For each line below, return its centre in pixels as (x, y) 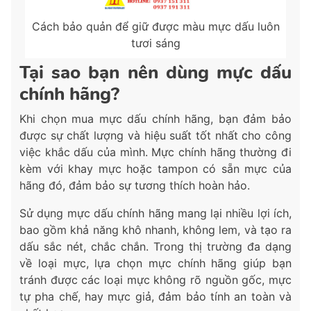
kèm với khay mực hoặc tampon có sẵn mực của (155, 168)
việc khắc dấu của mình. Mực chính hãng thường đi (155, 152)
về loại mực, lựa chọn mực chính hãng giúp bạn (155, 263)
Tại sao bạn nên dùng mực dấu (155, 72)
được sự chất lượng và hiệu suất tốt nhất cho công (155, 135)
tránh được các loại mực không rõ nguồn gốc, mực (155, 279)
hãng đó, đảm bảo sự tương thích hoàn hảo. (135, 185)
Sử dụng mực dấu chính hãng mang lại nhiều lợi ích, (155, 213)
